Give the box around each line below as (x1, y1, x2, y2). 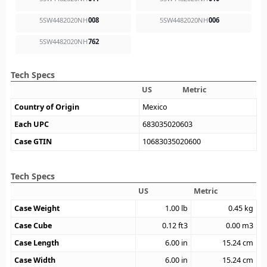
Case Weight (14, 203, 60, 214)
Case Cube (14, 221, 52, 231)
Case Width (14, 255, 56, 266)
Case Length (14, 238, 60, 249)
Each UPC (14, 119, 49, 130)
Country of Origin (14, 102, 80, 113)
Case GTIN (14, 136, 52, 147)
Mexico (142, 102, 168, 113)
